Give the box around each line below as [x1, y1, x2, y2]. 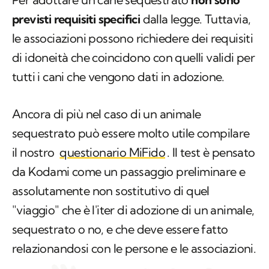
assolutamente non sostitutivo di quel [12, 183, 210, 199]
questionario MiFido [59, 145, 166, 160]
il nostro [12, 145, 60, 160]
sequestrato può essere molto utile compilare [12, 125, 250, 141]
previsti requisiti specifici [12, 11, 141, 27]
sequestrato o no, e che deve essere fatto [12, 222, 228, 237]
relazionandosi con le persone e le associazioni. [12, 241, 256, 256]
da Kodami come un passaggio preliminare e [12, 164, 246, 180]
